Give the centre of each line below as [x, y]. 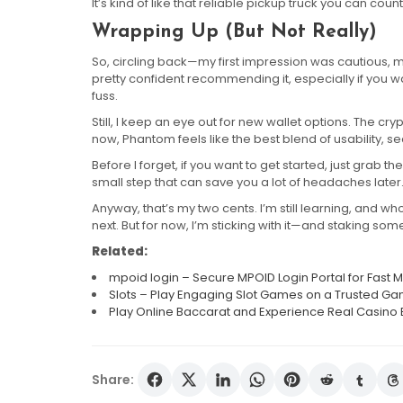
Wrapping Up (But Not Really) [234, 32]
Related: [120, 252]
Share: [113, 379]
